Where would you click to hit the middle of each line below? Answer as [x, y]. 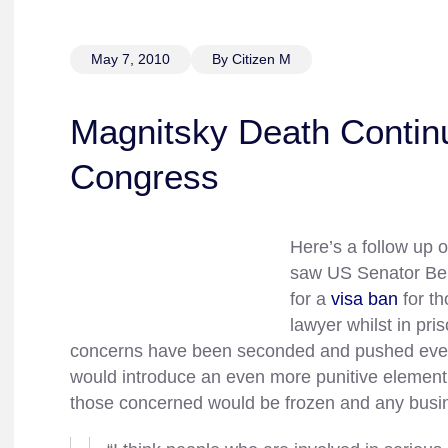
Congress [144, 176]
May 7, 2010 [130, 59]
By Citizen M [251, 59]
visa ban [364, 299]
